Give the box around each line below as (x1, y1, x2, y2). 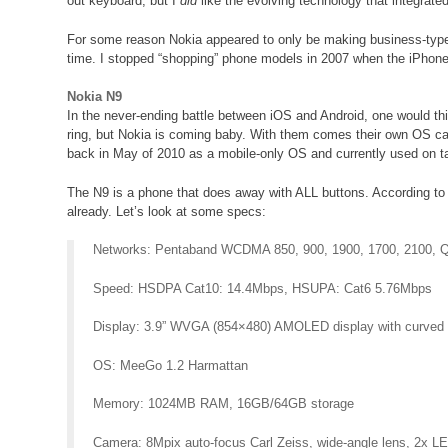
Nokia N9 (67, 89, 123, 105)
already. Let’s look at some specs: (67, 203, 267, 219)
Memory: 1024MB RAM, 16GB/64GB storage (93, 396, 355, 412)
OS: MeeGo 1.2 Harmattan (93, 357, 249, 373)
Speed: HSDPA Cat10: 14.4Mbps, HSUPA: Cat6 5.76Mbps (93, 280, 433, 296)
